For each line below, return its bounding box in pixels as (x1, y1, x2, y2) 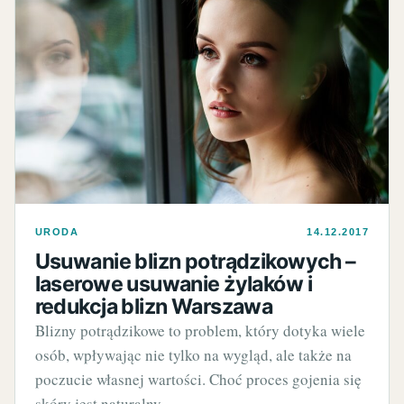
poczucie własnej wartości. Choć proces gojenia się (34, 369, 362, 390)
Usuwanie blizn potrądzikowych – (34, 249, 356, 275)
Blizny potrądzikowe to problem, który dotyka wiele (34, 320, 365, 342)
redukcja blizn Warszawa (34, 294, 273, 320)
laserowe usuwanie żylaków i (34, 271, 312, 298)
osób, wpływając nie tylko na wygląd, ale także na (34, 344, 352, 366)
